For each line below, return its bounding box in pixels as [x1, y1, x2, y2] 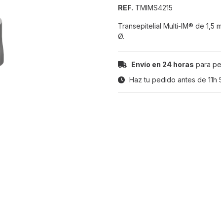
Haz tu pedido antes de [127, 75, 208, 84]
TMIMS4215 [133, 3, 173, 12]
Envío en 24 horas [131, 60, 194, 69]
